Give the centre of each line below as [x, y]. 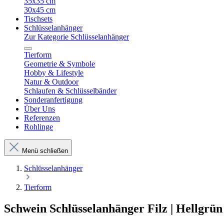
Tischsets [38, 19]
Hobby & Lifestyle [54, 73]
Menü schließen [45, 151]
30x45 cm [40, 10]
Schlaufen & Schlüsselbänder [70, 91]
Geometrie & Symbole [59, 64]
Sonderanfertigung [53, 100]
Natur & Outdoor [51, 82]
